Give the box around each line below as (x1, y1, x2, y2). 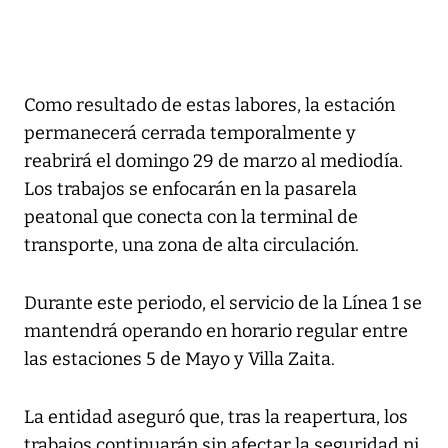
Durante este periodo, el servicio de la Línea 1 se (24, 291, 422, 314)
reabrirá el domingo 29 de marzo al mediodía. (24, 149, 403, 172)
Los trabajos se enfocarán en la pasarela (24, 177, 357, 200)
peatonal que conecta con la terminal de (24, 205, 358, 228)
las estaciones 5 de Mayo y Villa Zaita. (24, 347, 335, 370)
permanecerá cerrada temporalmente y (24, 121, 356, 144)
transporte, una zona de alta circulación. (24, 233, 359, 256)
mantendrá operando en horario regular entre (24, 319, 408, 342)
